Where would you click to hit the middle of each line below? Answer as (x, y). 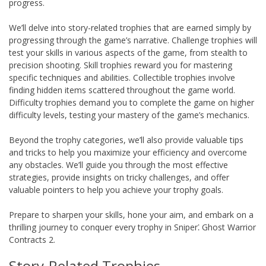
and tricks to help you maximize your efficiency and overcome (128, 152)
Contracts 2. (32, 239)
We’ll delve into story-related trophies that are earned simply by (130, 27)
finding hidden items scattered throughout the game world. (122, 90)
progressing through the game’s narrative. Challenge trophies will (133, 40)
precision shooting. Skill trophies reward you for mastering (121, 65)
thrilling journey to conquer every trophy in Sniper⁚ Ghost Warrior (132, 227)
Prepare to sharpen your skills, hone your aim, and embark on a (131, 214)
